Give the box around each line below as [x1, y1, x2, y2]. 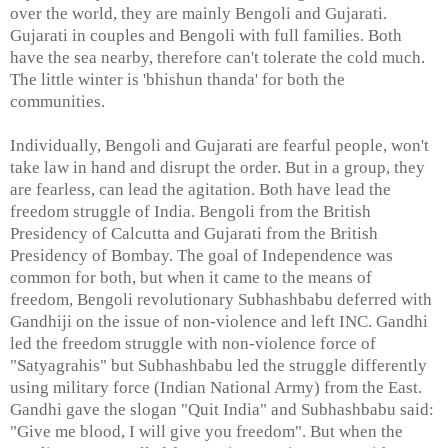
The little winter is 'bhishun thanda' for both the [10, 69, 345, 89]
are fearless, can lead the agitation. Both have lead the [10, 179, 391, 199]
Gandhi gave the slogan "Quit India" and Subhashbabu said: [10, 399, 434, 419]
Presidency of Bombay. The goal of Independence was [10, 245, 393, 265]
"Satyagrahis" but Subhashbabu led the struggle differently [10, 355, 427, 375]
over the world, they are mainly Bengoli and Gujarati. [10, 3, 387, 23]
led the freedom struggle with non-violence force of [10, 333, 376, 353]
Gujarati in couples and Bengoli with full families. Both [10, 25, 402, 45]
